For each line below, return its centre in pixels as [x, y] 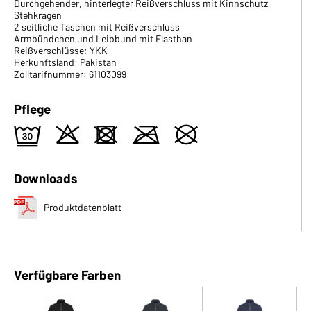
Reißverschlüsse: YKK [61, 50]
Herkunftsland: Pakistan [65, 62]
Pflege [32, 108]
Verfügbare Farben [67, 274]
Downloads [45, 178]
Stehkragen [38, 15]
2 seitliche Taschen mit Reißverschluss [97, 26]
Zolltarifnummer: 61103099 [70, 74]
